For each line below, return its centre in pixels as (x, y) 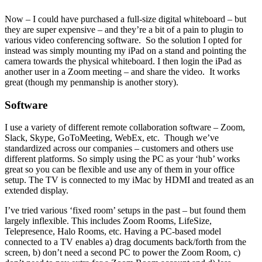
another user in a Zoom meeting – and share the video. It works (122, 71)
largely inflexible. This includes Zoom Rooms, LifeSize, (108, 221)
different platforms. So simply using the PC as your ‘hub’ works (122, 159)
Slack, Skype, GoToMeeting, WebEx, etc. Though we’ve (112, 138)
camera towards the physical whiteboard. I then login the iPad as (123, 61)
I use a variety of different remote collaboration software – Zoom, (125, 127)
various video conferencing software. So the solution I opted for (123, 40)
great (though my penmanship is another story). (92, 82)
